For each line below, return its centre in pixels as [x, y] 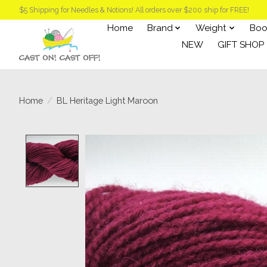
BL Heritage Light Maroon [107, 100]
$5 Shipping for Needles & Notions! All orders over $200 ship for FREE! [134, 10]
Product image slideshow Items [163, 141]
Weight [211, 28]
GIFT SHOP [241, 44]
